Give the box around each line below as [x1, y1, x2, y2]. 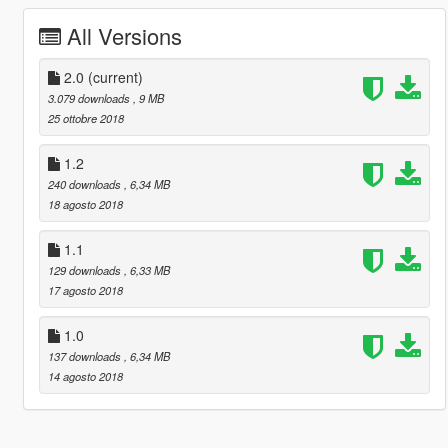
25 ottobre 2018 [47, 109, 124, 126]
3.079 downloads [47, 89, 133, 106]
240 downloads [47, 175, 124, 192]
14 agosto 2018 [47, 367, 123, 384]
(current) [87, 66, 143, 87]
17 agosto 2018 [47, 281, 123, 298]
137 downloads [47, 347, 124, 364]
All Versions [66, 19, 182, 51]
